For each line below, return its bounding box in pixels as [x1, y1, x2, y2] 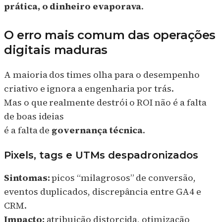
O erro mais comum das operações [4, 28, 216, 43]
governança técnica [52, 123, 143, 136]
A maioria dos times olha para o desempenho [4, 68, 200, 81]
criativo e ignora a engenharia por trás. [4, 82, 174, 95]
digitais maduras [4, 43, 108, 57]
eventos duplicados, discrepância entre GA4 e [4, 185, 201, 198]
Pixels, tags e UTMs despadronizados [4, 149, 198, 161]
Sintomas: [4, 171, 50, 184]
